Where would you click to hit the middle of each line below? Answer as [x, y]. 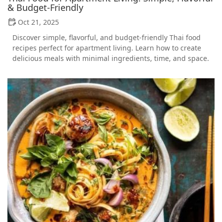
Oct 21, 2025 [38, 22]
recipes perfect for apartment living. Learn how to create [107, 48]
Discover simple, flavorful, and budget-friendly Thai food [107, 38]
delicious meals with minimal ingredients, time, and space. [111, 58]
